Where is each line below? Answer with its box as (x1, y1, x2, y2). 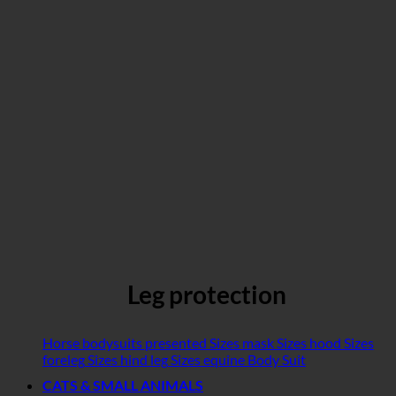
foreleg (42, 351, 85, 369)
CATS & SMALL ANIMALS (42, 377, 203, 394)
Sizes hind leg (88, 351, 168, 369)
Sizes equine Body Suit (171, 351, 306, 369)
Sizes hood (277, 334, 341, 352)
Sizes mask (209, 334, 274, 352)
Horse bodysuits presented (42, 334, 207, 352)
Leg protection (127, 279, 286, 310)
